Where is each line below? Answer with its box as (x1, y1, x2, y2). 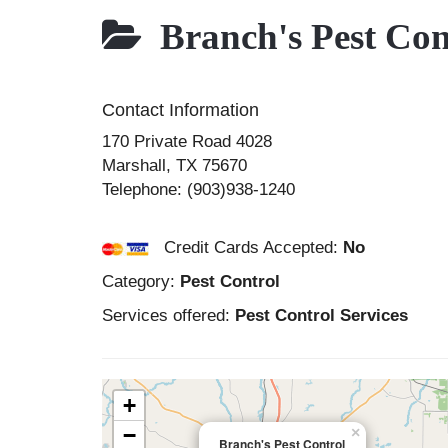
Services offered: (102, 306, 235, 325)
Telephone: (102, 180, 187, 199)
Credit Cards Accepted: (149, 238, 343, 257)
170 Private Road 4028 (102, 132, 272, 151)
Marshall (102, 156, 166, 175)
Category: (102, 272, 180, 291)
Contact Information (102, 100, 259, 120)
